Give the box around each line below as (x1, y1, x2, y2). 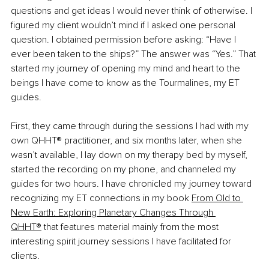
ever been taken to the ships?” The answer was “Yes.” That (11, 48, 258, 61)
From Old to (192, 192, 243, 205)
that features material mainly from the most (41, 221, 221, 234)
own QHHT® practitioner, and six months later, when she (11, 134, 244, 147)
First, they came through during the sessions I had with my (11, 120, 251, 133)
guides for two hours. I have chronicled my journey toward (11, 178, 254, 190)
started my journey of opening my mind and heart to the (11, 62, 243, 75)
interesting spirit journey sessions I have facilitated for (11, 235, 234, 248)
